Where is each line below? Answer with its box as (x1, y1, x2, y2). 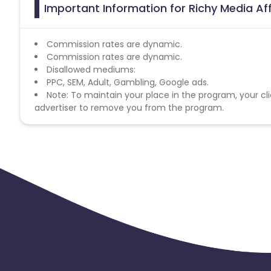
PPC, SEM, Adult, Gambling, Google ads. (47, 76, 209, 88)
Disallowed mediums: (47, 63, 135, 76)
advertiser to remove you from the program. (34, 101, 224, 114)
